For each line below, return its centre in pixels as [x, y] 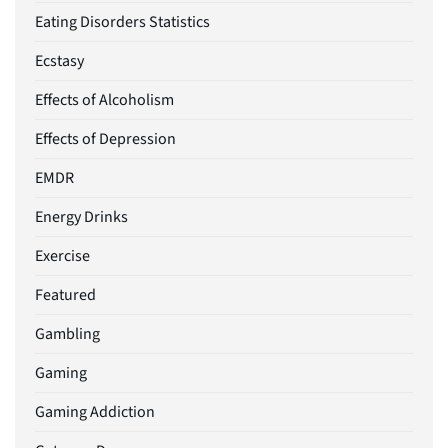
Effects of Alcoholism [104, 100]
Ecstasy [59, 61]
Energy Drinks [81, 217]
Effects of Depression [105, 139]
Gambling [67, 334]
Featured [65, 295]
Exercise [62, 256]
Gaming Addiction [95, 412]
